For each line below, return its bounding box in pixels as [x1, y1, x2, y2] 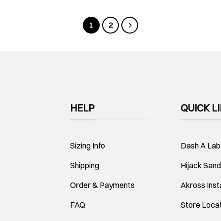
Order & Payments [70, 180, 135, 190]
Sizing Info [70, 141, 105, 151]
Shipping [70, 160, 99, 171]
